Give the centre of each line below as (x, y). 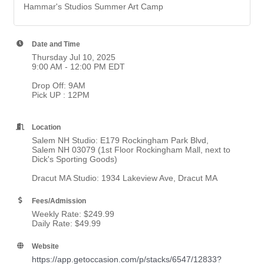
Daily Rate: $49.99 (66, 224)
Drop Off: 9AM (59, 86)
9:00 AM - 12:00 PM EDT (78, 67)
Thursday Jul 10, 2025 (74, 57)
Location (46, 127)
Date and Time (56, 44)
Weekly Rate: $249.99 (73, 214)
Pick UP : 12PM (61, 95)
